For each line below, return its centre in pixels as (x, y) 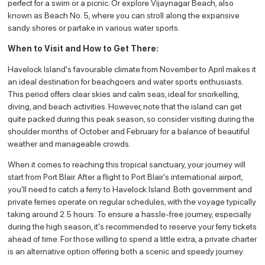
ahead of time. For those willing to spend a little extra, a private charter (132, 239)
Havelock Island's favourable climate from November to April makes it (132, 69)
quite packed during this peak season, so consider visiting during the (131, 119)
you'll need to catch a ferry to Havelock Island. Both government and (130, 189)
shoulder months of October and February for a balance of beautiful (129, 131)
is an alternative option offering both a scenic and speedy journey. (126, 251)
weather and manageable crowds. (70, 143)
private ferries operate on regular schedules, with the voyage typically (132, 201)
